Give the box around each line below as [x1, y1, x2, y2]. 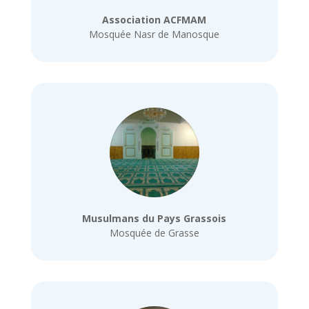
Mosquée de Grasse [109, 226, 199, 239]
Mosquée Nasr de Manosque [89, 28, 220, 41]
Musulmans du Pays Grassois [82, 211, 227, 225]
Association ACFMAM [102, 13, 207, 27]
